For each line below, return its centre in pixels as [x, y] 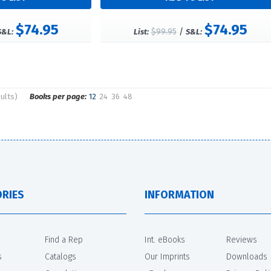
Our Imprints [167, 257]
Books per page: [58, 97]
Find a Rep [64, 240]
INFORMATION [179, 195]
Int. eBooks [165, 240]
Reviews [242, 240]
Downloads [247, 257]
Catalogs [60, 257]
